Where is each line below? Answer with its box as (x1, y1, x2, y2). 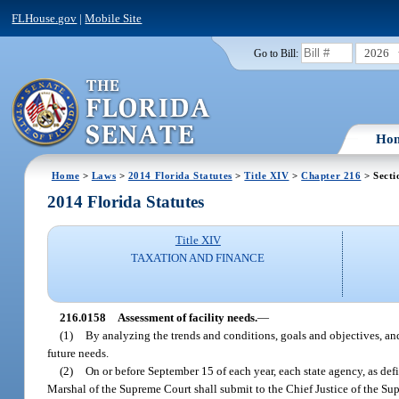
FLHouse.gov (12, 11, 77, 25)
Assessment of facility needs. (117, 310, 257, 324)
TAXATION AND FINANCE (131, 251, 265, 265)
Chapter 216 (301, 169, 362, 181)
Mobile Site (85, 11, 142, 25)
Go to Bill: (253, 47, 298, 59)
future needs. (47, 346, 110, 360)
